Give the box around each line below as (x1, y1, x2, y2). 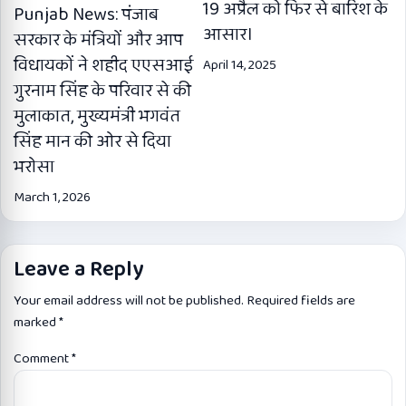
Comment (14, 347, 72, 370)
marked (14, 311, 59, 333)
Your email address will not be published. (14, 289, 244, 312)
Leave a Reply (14, 252, 143, 286)
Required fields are (246, 289, 355, 312)
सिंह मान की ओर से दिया (14, 126, 171, 156)
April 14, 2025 (203, 54, 276, 77)
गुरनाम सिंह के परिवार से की (14, 75, 191, 105)
